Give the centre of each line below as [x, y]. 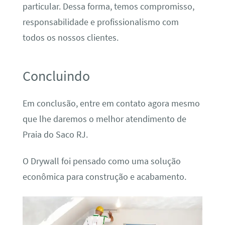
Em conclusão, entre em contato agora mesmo [111, 103]
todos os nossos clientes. [70, 37]
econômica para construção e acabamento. [104, 177]
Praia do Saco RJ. [55, 134]
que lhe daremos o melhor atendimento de [104, 119]
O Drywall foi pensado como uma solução [101, 161]
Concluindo [56, 76]
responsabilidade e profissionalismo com [100, 22]
